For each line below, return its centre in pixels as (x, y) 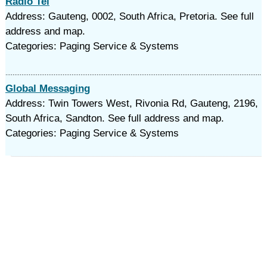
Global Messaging (47, 89)
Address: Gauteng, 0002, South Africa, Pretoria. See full (129, 16)
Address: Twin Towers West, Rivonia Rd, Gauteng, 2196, (131, 103)
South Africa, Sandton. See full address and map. (114, 118)
